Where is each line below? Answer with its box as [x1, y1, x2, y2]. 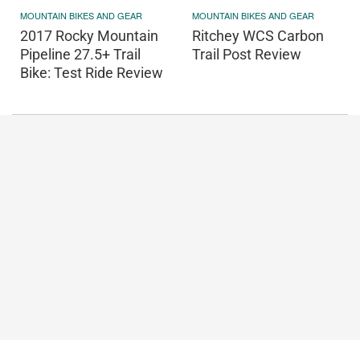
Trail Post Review [192, 45, 301, 63]
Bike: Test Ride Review [20, 63, 163, 81]
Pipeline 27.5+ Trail [20, 45, 141, 63]
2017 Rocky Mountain [20, 27, 158, 44]
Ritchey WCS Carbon [192, 27, 324, 44]
